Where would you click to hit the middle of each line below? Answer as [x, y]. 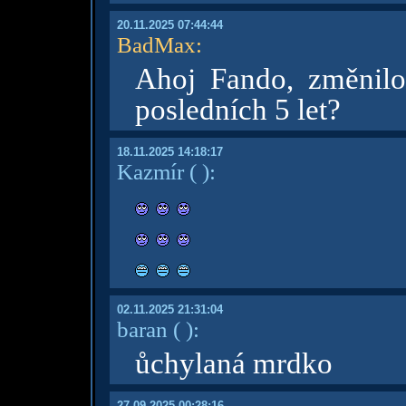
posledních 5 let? [237, 110]
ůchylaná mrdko [233, 363]
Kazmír [150, 171]
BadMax [156, 44]
